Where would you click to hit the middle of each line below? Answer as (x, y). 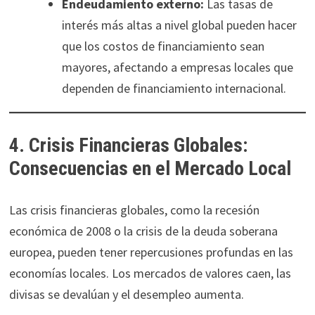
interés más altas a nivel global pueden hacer (179, 25)
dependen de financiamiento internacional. (174, 89)
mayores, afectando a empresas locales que (177, 67)
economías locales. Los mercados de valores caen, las (150, 274)
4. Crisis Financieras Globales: (128, 146)
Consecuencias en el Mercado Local (150, 169)
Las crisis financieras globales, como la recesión (134, 210)
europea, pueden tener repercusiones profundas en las (151, 252)
